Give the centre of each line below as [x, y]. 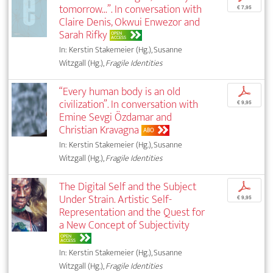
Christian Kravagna [99, 130]
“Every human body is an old [120, 92]
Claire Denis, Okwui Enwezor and [130, 23]
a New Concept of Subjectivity [125, 225]
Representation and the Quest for [132, 213]
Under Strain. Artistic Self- [116, 200]
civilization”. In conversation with [129, 105]
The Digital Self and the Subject [128, 187]
